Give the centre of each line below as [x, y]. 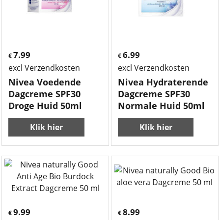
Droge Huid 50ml [45, 106]
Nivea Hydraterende [163, 82]
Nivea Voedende [45, 82]
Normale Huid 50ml [161, 106]
